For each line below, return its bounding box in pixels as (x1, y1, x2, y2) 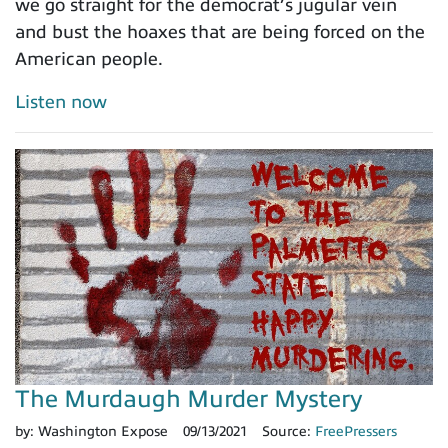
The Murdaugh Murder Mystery (15, 385, 362, 412)
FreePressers (315, 423, 397, 439)
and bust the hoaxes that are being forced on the (15, 22, 425, 43)
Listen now (15, 92, 107, 113)
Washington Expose (38, 423, 168, 439)
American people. (15, 49, 163, 70)
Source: (262, 423, 315, 439)
